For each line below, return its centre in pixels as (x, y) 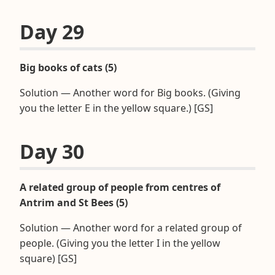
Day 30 (52, 151)
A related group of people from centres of (120, 187)
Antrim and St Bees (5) (74, 202)
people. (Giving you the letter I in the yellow (120, 243)
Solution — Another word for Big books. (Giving (130, 92)
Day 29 (52, 31)
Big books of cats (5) (68, 67)
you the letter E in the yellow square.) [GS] (116, 108)
